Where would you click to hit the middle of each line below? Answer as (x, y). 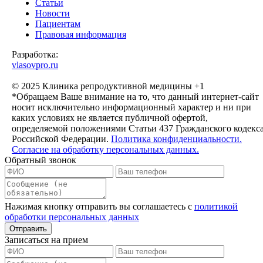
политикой (216, 206)
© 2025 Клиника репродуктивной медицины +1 (108, 86)
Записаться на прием (46, 240)
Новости (53, 13)
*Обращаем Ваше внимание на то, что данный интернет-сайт (135, 96)
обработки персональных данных (72, 217)
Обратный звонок (41, 160)
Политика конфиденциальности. (176, 139)
